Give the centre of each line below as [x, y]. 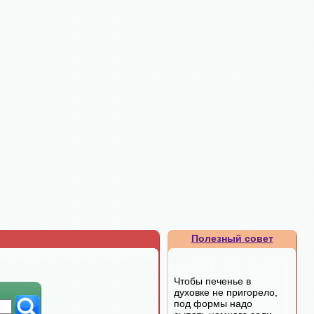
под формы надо [213, 303]
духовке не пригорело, [226, 292]
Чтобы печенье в [212, 281]
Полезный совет [232, 238]
